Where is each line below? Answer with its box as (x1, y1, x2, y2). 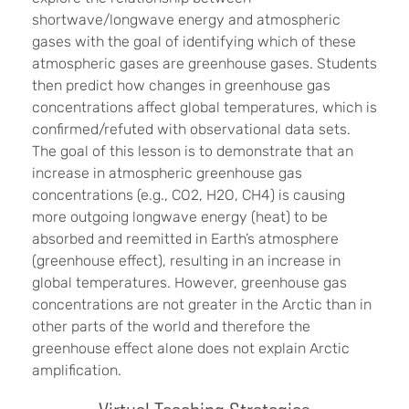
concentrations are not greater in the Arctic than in (32, 295, 372, 313)
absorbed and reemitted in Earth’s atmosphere (32, 229, 339, 247)
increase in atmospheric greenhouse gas (32, 163, 302, 182)
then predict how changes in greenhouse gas (32, 76, 330, 94)
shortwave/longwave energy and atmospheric (32, 10, 341, 28)
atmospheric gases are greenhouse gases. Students (32, 54, 377, 72)
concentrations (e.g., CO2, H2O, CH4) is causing (32, 185, 345, 204)
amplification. (32, 361, 121, 379)
